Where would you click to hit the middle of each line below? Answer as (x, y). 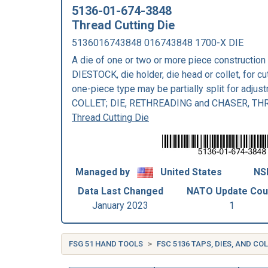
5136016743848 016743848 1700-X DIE (158, 43)
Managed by (103, 172)
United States (190, 172)
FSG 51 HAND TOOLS (106, 244)
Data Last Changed (120, 191)
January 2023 (121, 205)
